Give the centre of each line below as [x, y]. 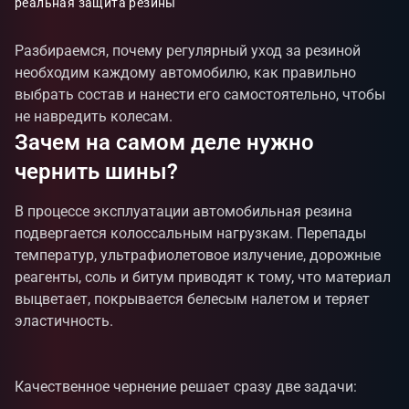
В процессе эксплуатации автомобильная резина [184, 211]
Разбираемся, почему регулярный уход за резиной [188, 51]
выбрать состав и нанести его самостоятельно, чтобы [200, 94]
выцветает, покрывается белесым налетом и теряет [192, 299]
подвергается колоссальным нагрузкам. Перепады [190, 233]
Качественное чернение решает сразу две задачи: [186, 387]
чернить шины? [96, 172]
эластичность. [64, 321]
